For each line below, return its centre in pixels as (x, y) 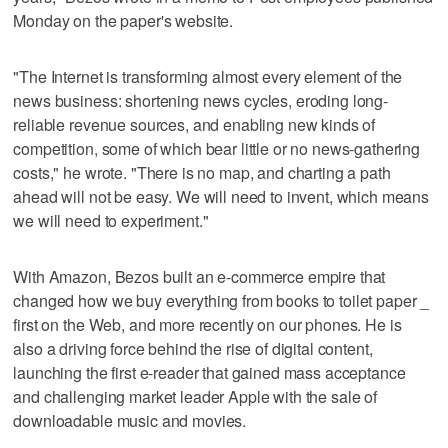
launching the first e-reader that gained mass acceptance (209, 372)
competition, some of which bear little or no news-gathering (217, 148)
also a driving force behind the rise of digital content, (193, 348)
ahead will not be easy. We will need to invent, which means (221, 196)
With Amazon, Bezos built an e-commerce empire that (199, 276)
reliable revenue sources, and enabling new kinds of (194, 124)
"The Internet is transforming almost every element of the (208, 76)
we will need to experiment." (111, 220)
